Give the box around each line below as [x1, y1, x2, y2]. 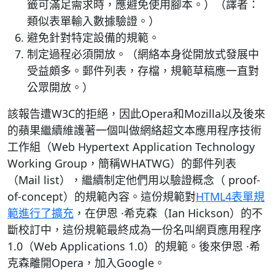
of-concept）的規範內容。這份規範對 [7, 189, 196, 204]
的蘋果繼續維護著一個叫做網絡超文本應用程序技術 [7, 123, 261, 137]
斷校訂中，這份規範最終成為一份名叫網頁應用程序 [7, 222, 261, 237]
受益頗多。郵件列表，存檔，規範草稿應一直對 [27, 63, 259, 78]
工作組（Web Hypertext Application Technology [7, 139, 255, 154]
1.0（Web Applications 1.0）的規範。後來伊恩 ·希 [7, 239, 260, 254]
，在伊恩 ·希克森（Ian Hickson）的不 [74, 206, 263, 220]
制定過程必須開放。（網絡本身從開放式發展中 [27, 47, 259, 61]
